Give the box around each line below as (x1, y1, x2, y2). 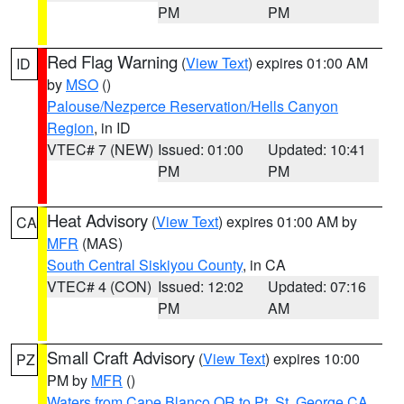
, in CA (243, 254, 286, 275)
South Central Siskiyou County (47, 254, 243, 275)
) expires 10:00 (265, 348, 360, 369)
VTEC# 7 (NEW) (47, 139, 153, 160)
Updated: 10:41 (268, 139, 367, 160)
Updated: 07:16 (268, 276, 367, 297)
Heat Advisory (47, 208, 148, 232)
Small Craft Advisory (47, 345, 195, 369)
